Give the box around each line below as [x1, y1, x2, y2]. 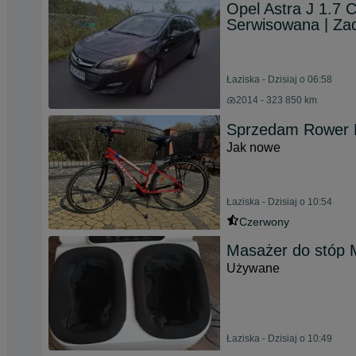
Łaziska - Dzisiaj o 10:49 [226, 333, 332, 344]
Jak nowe [226, 141, 281, 154]
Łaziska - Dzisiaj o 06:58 [226, 74, 332, 85]
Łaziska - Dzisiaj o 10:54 [226, 196, 332, 207]
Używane [226, 261, 280, 275]
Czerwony [239, 215, 289, 228]
